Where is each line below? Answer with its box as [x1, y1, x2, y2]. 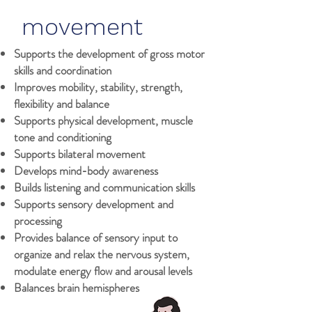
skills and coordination [14, 62, 111, 79]
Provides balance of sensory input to [14, 229, 178, 246]
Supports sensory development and [14, 196, 173, 212]
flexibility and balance [14, 95, 109, 112]
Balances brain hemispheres [14, 279, 139, 296]
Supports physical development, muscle [14, 112, 193, 129]
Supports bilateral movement [14, 146, 146, 162]
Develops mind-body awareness [14, 162, 158, 179]
